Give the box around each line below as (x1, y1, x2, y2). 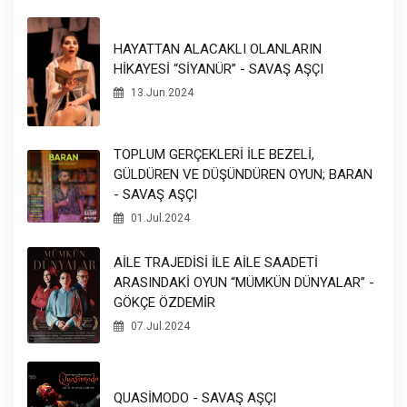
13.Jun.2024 (128, 86, 194, 100)
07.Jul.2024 (128, 320, 190, 333)
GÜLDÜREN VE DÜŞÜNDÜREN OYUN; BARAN (114, 165, 372, 183)
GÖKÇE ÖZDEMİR (114, 294, 215, 312)
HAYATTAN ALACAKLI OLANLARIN (114, 41, 322, 58)
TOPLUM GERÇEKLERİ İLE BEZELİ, (114, 145, 314, 163)
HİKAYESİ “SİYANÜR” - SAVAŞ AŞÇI (114, 61, 323, 78)
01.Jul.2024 (128, 211, 190, 224)
